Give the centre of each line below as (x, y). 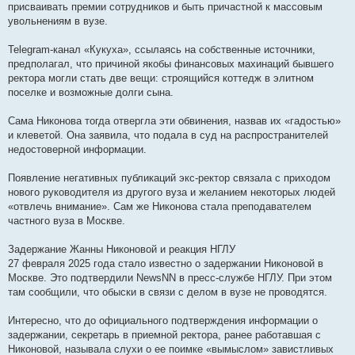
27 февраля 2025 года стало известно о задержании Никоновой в (166, 263)
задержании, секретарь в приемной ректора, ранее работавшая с (164, 334)
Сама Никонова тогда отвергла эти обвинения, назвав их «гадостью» (174, 120)
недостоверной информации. (77, 149)
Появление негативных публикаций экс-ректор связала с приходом (169, 177)
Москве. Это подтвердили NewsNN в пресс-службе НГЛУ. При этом (170, 277)
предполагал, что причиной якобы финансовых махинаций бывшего (171, 63)
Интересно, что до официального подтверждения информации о (163, 320)
